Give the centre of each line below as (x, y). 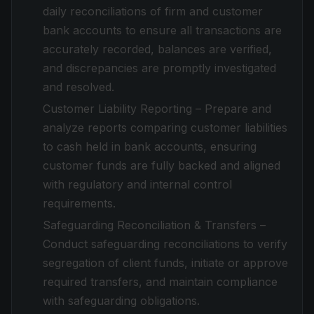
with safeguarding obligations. (121, 301)
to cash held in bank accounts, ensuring (150, 146)
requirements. (79, 203)
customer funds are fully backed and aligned (162, 165)
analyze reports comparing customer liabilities (165, 128)
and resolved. (78, 87)
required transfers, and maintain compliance (160, 282)
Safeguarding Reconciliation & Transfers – (154, 225)
